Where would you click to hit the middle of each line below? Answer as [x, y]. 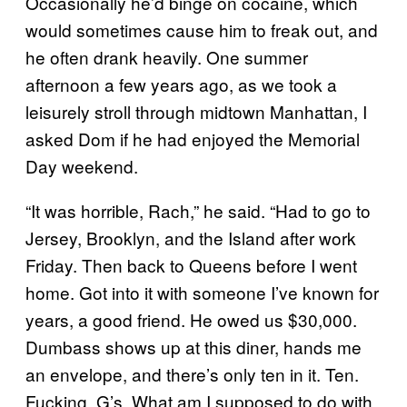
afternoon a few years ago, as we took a [181, 84]
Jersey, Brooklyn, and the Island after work [191, 238]
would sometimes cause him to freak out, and [202, 30]
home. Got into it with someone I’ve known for [202, 292]
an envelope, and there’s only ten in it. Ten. [192, 374]
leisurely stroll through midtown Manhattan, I [196, 111]
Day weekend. [82, 166]
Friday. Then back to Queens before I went [191, 265]
